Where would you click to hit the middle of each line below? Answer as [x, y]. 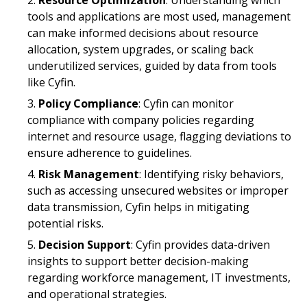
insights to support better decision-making [138, 261]
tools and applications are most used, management [159, 16]
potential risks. [65, 223]
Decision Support [85, 244]
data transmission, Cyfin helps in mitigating [138, 207]
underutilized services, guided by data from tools [152, 65]
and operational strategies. [97, 294]
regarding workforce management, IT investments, [159, 277]
